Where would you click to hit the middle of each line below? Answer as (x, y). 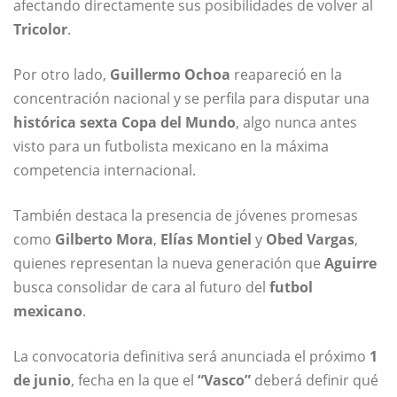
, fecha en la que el (134, 381)
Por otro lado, (62, 75)
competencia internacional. (105, 171)
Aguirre (350, 264)
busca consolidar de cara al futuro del (141, 288)
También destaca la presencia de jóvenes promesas (186, 216)
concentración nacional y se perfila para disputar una (191, 99)
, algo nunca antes (296, 123)
